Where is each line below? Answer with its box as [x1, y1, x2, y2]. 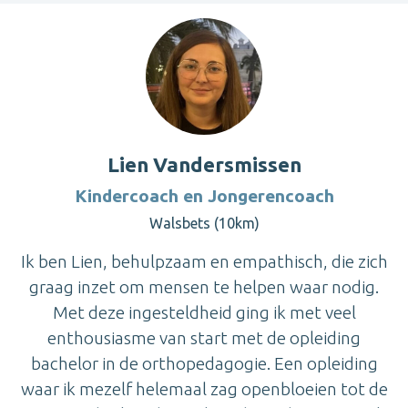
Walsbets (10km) [148, 215, 260, 232]
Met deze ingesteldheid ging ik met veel [52, 302, 356, 323]
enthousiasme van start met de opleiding [47, 328, 361, 349]
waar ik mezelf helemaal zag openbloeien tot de [20, 379, 388, 400]
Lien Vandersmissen [107, 153, 301, 177]
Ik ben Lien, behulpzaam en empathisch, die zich [20, 251, 388, 272]
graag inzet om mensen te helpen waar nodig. [29, 277, 379, 298]
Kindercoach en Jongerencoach [74, 186, 334, 207]
